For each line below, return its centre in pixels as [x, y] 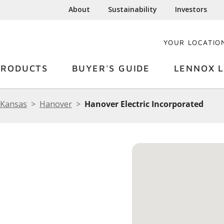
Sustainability [133, 9]
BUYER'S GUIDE [111, 68]
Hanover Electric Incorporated [144, 104]
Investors [191, 9]
